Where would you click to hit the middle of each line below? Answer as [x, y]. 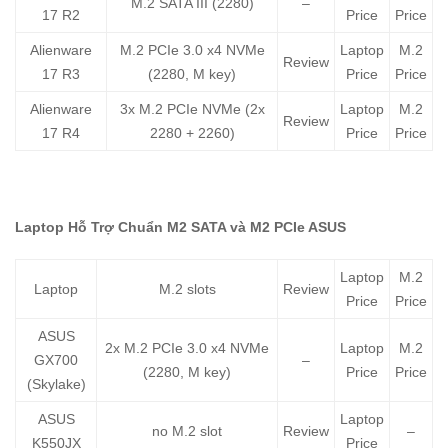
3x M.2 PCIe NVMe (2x [192, 109]
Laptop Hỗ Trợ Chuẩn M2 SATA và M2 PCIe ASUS [180, 227]
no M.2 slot [187, 431]
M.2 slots [187, 289]
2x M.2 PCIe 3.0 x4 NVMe [187, 348]
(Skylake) [56, 384]
